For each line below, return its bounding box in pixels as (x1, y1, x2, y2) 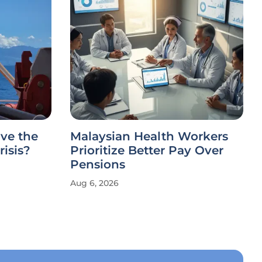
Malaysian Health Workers (70, 129, 228, 143)
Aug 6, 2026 (70, 178, 119, 188)
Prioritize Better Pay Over (70, 143, 223, 157)
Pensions (70, 157, 125, 171)
